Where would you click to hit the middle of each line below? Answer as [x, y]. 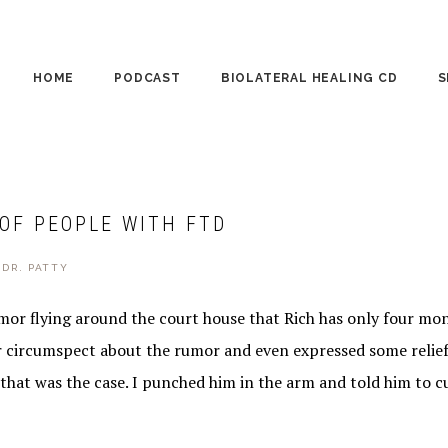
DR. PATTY [35, 267]
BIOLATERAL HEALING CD [309, 78]
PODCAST [147, 78]
